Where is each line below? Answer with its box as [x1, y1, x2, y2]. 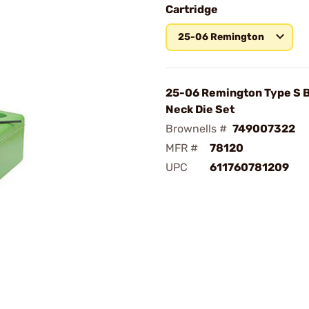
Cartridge [166, 3, 218, 16]
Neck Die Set [166, 103, 235, 116]
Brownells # [166, 122, 227, 135]
